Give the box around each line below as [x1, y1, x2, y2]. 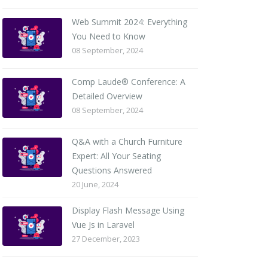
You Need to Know [71, 31, 145, 42]
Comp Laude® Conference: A [71, 75, 185, 87]
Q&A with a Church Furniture [71, 135, 182, 147]
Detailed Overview [71, 90, 142, 102]
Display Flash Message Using [71, 204, 184, 216]
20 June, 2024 [71, 178, 118, 190]
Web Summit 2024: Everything [71, 16, 187, 28]
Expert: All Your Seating [71, 150, 161, 162]
